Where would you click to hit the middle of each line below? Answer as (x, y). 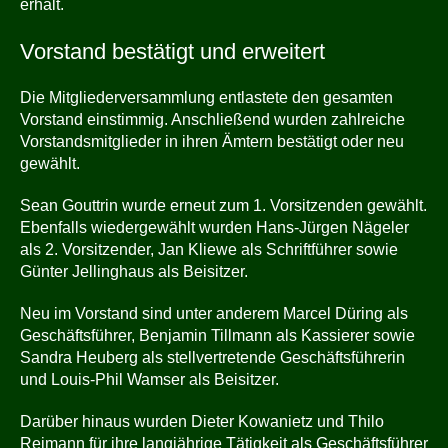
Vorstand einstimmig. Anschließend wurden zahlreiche (212, 119)
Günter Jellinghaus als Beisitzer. (134, 271)
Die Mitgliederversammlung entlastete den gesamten (206, 97)
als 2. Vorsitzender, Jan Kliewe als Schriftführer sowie (209, 249)
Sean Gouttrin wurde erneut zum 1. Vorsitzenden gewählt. (223, 205)
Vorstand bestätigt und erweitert (172, 51)
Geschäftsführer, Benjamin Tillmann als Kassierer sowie (217, 335)
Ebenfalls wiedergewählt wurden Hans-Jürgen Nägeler (214, 227)
